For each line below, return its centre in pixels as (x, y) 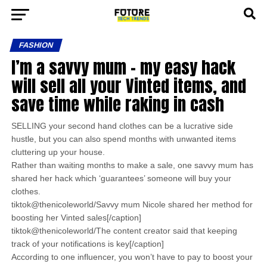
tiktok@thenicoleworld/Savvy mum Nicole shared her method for (132, 204)
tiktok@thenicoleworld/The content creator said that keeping (124, 231)
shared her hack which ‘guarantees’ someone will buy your (121, 178)
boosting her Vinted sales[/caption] (76, 218)
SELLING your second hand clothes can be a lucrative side (122, 126)
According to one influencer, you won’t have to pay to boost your (132, 257)
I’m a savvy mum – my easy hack (123, 67)
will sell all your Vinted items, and (128, 86)
